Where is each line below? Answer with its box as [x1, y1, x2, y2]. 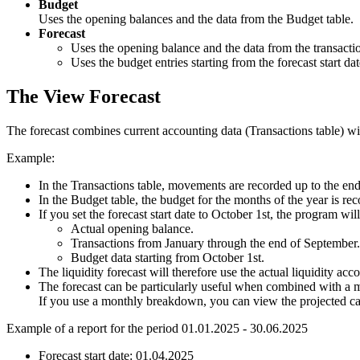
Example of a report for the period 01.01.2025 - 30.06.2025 [6, 321, 308, 335]
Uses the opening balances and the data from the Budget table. [39, 11, 354, 26]
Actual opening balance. [71, 221, 194, 235]
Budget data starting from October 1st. [71, 250, 264, 264]
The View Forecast [6, 85, 161, 107]
